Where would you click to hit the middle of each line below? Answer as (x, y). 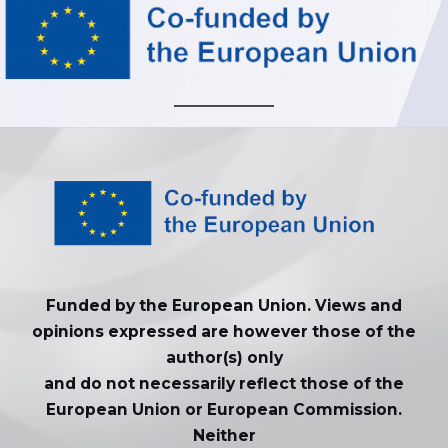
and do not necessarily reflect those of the (224, 383)
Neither (224, 435)
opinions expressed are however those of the (224, 331)
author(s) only (224, 357)
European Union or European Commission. (224, 409)
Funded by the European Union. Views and (224, 305)
